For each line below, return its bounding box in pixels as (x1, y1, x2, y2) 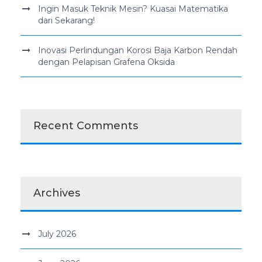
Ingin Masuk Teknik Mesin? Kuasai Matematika (38, 3, 228, 14)
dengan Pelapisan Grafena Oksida (38, 56, 175, 67)
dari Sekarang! (38, 15, 95, 26)
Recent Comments (33, 119, 138, 132)
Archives (33, 186, 80, 199)
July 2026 (38, 228, 76, 239)
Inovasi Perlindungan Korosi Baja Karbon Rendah (38, 44, 237, 56)
